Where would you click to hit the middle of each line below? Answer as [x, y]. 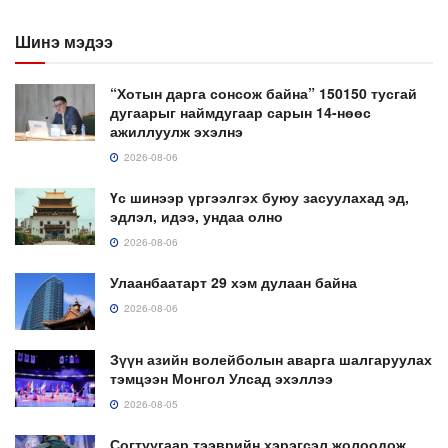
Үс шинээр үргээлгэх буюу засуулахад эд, [259, 197]
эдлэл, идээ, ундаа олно [196, 216]
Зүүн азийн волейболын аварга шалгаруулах [271, 359]
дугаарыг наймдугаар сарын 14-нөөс [240, 112]
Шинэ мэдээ [64, 42]
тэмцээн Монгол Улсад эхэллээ [221, 378]
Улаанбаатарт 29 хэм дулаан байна [233, 282]
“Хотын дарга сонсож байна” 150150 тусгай [263, 93]
